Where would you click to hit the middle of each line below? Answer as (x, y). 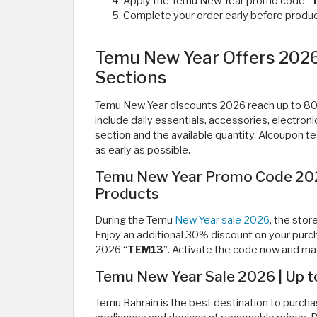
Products (127, 194)
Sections (131, 77)
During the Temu (135, 220)
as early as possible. (143, 150)
